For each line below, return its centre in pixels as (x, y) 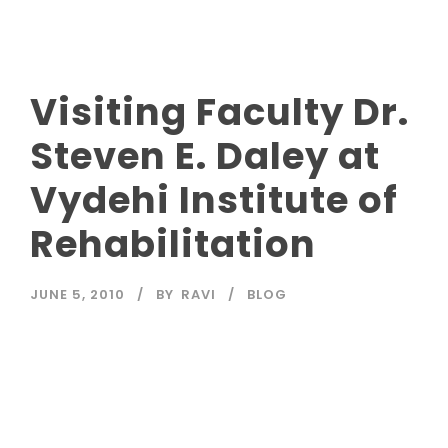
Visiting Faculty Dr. (219, 112)
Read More (106, 393)
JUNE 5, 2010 (77, 295)
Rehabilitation (173, 244)
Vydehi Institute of (214, 200)
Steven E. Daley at (205, 156)
